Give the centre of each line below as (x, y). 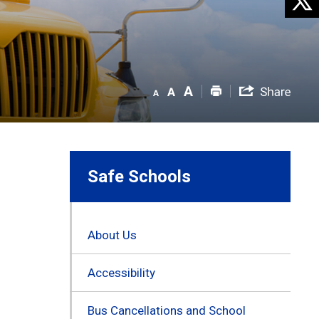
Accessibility (121, 272)
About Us (112, 235)
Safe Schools (139, 176)
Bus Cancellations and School (166, 310)
